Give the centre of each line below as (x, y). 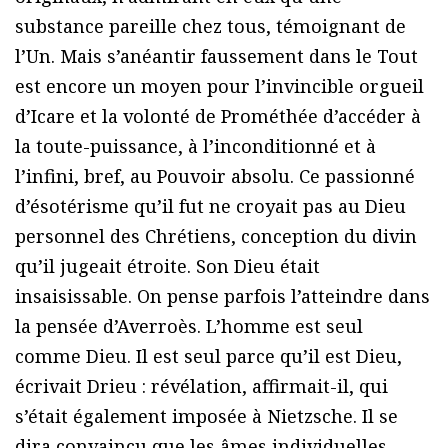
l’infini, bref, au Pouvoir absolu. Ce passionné (215, 176)
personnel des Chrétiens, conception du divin (216, 236)
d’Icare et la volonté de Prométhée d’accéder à (218, 116)
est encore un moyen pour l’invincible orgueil (219, 86)
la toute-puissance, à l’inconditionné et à (195, 146)
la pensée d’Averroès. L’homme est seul (189, 326)
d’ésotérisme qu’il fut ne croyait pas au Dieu (210, 206)
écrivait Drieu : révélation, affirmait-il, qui (201, 386)
